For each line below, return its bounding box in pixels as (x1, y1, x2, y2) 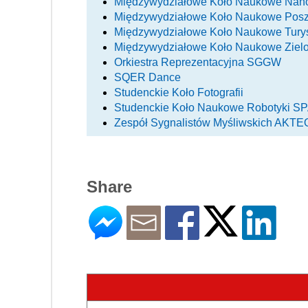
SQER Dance (114, 71, 181, 83)
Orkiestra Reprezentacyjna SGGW (114, 56, 281, 68)
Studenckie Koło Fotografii (114, 86, 243, 98)
